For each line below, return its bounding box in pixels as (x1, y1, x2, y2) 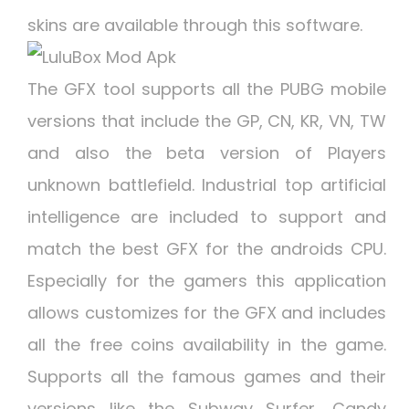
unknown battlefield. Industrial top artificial (27, 173, 386, 197)
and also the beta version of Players (27, 142, 386, 165)
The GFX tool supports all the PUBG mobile (27, 78, 386, 101)
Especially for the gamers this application (27, 269, 386, 293)
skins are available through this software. (27, 14, 362, 37)
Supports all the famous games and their (27, 365, 386, 389)
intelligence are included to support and (27, 205, 386, 229)
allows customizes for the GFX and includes (27, 301, 386, 325)
